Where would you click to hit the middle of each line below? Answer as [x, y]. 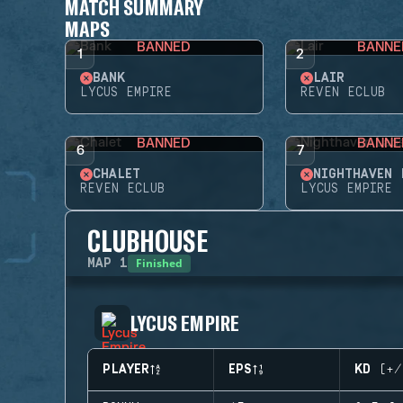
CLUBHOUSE [148, 240]
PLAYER [126, 370]
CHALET [116, 175]
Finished [159, 263]
